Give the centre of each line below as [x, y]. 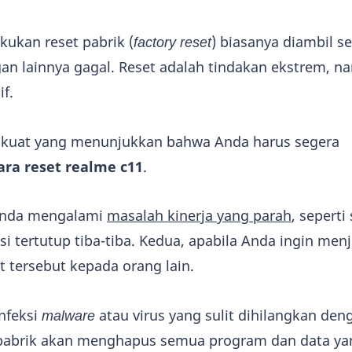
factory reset [172, 42]
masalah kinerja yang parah [199, 216]
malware [68, 315]
